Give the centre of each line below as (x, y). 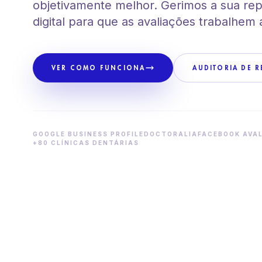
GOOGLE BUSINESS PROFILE (88, 134)
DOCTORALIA (171, 134)
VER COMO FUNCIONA (99, 68)
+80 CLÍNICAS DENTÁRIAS (86, 143)
